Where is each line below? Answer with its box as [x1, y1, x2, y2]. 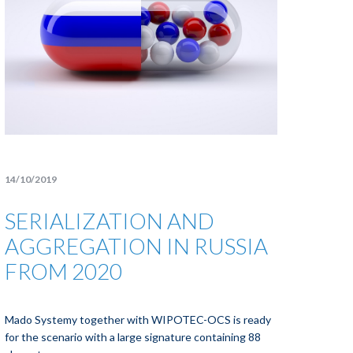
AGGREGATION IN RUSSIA [5, 232, 269, 259]
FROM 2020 [5, 258, 123, 284]
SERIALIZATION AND [5, 207, 215, 234]
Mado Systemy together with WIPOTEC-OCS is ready [5, 313, 272, 326]
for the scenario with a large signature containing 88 [5, 330, 262, 344]
